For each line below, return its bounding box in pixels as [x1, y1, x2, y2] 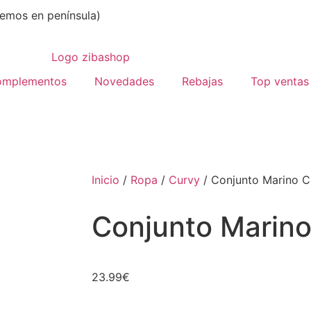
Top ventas [251, 74, 309, 89]
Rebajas [182, 74, 223, 89]
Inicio [92, 173, 119, 187]
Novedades [94, 74, 154, 89]
